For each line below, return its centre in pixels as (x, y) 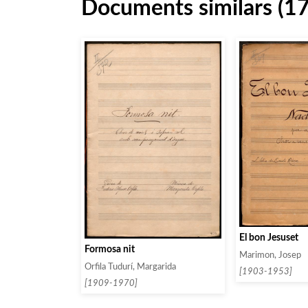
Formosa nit (110, 249)
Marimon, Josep (270, 255)
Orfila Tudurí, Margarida (130, 266)
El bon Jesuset (268, 238)
